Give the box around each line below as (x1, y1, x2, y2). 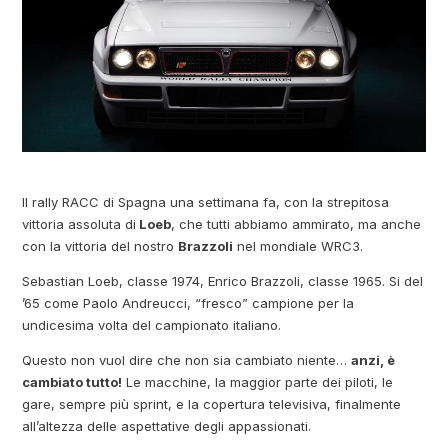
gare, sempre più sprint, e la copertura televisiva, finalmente (22, 395, 402, 412)
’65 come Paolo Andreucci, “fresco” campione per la (22, 294, 355, 311)
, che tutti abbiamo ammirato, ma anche (171, 215, 422, 232)
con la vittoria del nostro (22, 237, 179, 254)
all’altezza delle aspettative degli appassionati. (22, 417, 312, 434)
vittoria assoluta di (22, 215, 137, 232)
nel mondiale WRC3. (233, 237, 364, 254)
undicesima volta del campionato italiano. (22, 316, 282, 333)
